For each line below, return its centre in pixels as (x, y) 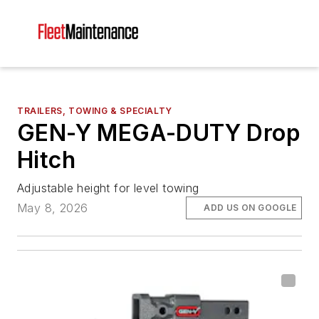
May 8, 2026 (53, 208)
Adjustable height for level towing (108, 188)
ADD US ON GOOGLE (250, 208)
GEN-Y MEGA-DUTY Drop (159, 133)
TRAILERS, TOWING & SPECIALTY (95, 111)
